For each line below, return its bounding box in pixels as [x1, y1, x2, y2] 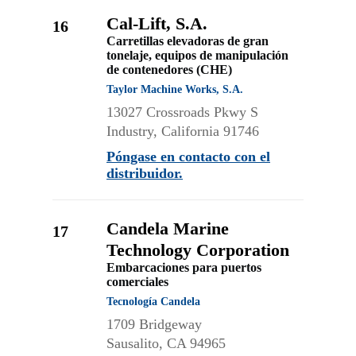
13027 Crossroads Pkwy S [106, 104, 258, 120]
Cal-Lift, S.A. [106, 14, 207, 33]
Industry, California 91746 [106, 123, 259, 139]
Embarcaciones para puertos [106, 261, 261, 274]
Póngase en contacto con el [106, 149, 270, 164]
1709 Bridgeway [106, 316, 202, 332]
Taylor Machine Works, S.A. [106, 83, 243, 95]
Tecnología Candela [106, 296, 200, 308]
